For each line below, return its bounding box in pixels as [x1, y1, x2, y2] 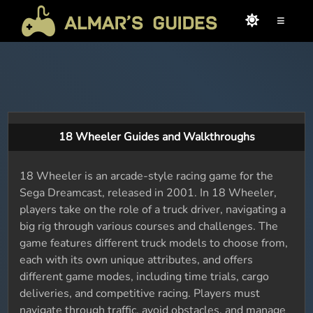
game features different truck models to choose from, [20, 235, 289, 251]
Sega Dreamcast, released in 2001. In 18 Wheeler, [20, 185, 277, 201]
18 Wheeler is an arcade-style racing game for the [20, 168, 274, 184]
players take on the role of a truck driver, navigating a [20, 202, 286, 217]
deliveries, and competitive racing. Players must [20, 286, 261, 301]
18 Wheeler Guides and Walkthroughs [58, 129, 255, 145]
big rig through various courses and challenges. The [20, 219, 279, 234]
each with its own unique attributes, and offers [20, 252, 254, 268]
